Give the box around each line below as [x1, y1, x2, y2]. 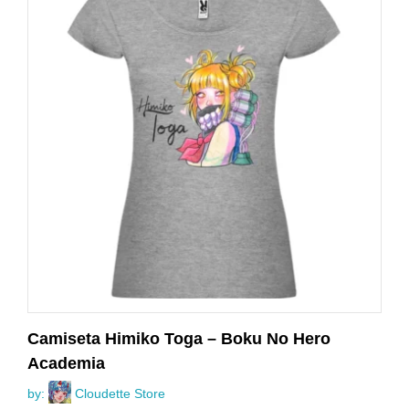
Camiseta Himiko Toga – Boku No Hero [27, 329, 330, 348]
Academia [27, 353, 105, 372]
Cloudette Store [75, 385, 165, 401]
